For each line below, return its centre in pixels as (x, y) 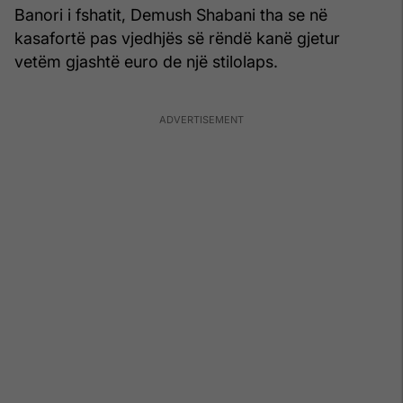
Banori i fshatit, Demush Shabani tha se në (171, 14)
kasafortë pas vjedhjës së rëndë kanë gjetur (177, 38)
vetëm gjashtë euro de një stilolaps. (146, 61)
